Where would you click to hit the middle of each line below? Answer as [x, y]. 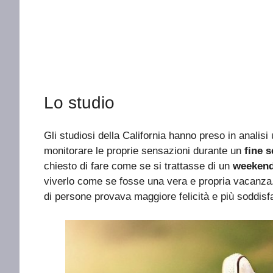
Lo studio [79, 103]
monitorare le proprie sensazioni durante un [144, 151]
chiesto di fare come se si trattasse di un [138, 166]
